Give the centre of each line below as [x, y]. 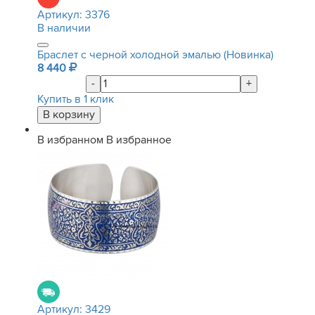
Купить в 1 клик [76, 99]
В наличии [64, 28]
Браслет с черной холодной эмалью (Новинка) [155, 55]
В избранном [70, 140]
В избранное [139, 140]
